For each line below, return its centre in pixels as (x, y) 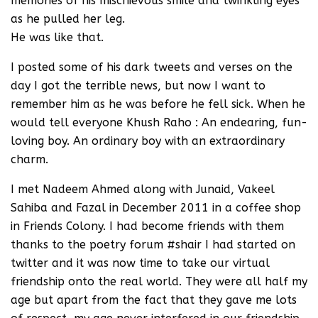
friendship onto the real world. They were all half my (159, 281)
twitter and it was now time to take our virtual (140, 263)
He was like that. (57, 37)
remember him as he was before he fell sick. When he (158, 104)
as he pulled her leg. (68, 18)
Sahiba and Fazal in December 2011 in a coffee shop (156, 207)
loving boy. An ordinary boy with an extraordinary (148, 141)
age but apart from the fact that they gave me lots (154, 300)
